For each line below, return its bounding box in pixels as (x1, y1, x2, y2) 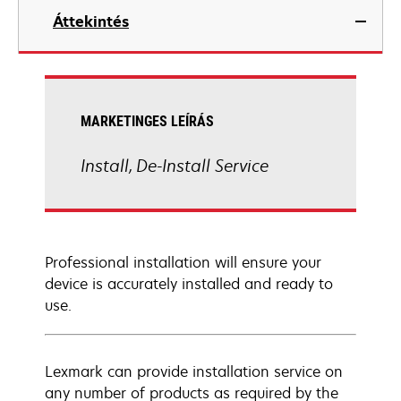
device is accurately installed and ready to (45, 274, 333, 294)
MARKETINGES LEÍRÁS (81, 113, 214, 130)
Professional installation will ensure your (45, 252, 321, 272)
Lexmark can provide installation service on (45, 362, 343, 381)
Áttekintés (53, 12, 129, 31)
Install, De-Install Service (81, 155, 269, 176)
